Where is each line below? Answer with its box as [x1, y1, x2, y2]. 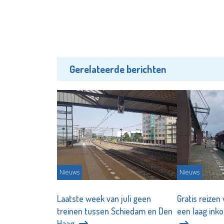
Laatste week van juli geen [57, 193, 151, 204]
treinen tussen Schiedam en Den [57, 205, 172, 217]
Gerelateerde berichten [69, 62, 166, 75]
